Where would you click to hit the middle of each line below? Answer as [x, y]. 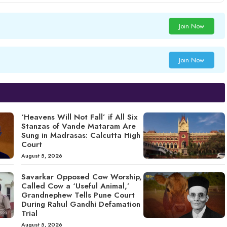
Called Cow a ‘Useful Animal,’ [75, 186]
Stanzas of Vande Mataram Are [78, 126]
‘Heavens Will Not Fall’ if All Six [79, 117]
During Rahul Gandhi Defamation [81, 204]
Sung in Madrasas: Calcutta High [81, 136]
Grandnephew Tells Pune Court [78, 195]
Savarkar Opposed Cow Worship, [81, 177]
